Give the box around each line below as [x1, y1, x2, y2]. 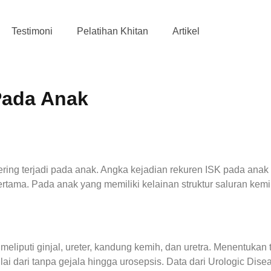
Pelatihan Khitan [77, 26, 148, 36]
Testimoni [11, 26, 53, 36]
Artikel [172, 26, 200, 36]
